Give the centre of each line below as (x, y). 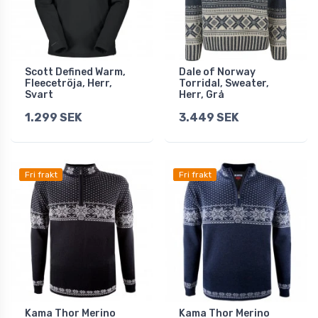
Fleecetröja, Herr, (68, 84)
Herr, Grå (202, 95)
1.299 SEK (53, 118)
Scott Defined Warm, (75, 72)
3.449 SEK (209, 118)
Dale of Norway (217, 72)
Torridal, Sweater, (224, 84)
